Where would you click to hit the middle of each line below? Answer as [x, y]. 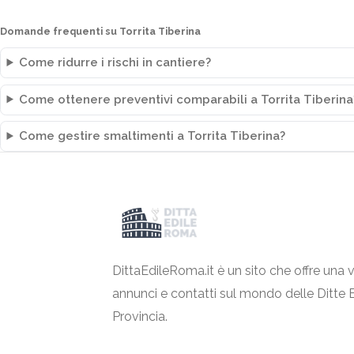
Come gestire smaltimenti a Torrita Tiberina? [153, 136]
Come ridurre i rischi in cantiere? [115, 62]
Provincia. [140, 316]
